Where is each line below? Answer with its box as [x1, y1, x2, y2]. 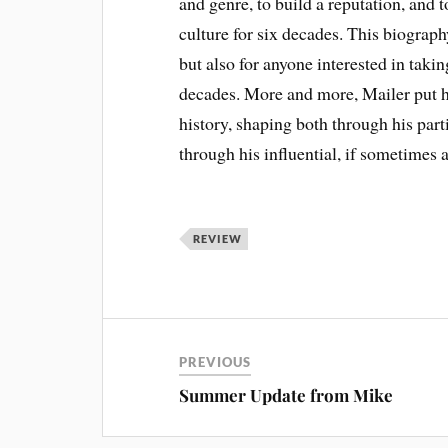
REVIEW [193, 232, 243, 245]
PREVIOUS [179, 354, 252, 370]
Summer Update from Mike [179, 384, 394, 406]
